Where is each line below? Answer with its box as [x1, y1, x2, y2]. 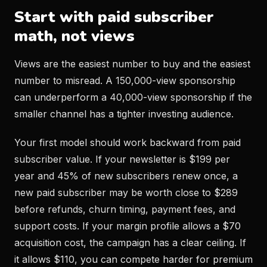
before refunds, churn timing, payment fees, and [14, 203, 235, 215]
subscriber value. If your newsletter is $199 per [14, 153, 230, 165]
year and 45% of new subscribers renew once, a [14, 170, 238, 182]
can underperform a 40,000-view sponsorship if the [14, 91, 252, 103]
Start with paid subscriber [14, 7, 214, 27]
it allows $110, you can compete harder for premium [14, 253, 253, 265]
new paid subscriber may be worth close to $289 [14, 187, 238, 198]
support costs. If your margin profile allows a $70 [14, 220, 241, 232]
